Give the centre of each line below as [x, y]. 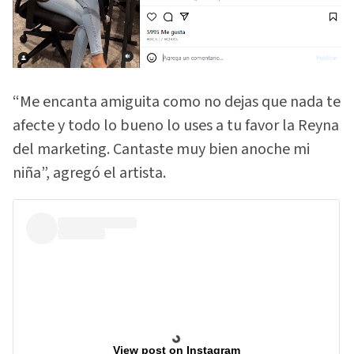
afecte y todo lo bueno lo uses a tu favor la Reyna [176, 126]
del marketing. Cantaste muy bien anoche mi [161, 150]
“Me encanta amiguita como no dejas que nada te [177, 102]
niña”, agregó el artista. [89, 173]
